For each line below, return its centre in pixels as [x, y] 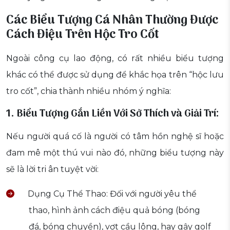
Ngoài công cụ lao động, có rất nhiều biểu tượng [115, 59]
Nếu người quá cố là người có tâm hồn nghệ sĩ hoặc [115, 137]
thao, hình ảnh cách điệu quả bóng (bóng [114, 210]
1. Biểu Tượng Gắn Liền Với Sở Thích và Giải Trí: [113, 114]
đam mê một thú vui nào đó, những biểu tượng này [115, 153]
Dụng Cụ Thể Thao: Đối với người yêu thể [111, 194]
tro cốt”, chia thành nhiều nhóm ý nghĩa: [89, 91]
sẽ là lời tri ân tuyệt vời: [52, 169]
